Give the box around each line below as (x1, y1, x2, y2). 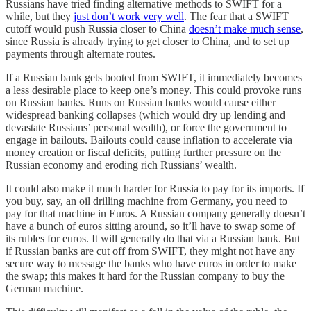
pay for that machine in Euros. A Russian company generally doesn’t (6, 208, 305, 220)
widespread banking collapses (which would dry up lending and (6, 109, 285, 121)
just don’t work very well (74, 10, 184, 23)
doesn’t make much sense (189, 23, 301, 35)
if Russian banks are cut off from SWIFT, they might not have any (6, 245, 295, 258)
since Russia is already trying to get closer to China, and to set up (6, 35, 289, 48)
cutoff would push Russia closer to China (6, 23, 189, 35)
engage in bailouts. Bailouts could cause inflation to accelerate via (6, 134, 292, 146)
